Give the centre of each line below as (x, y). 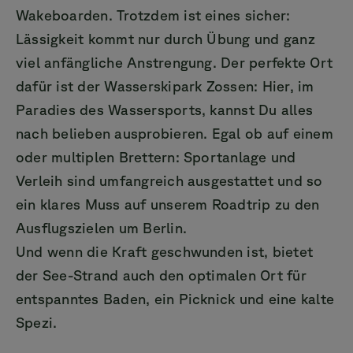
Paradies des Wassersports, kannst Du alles (165, 109)
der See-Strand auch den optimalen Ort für (161, 275)
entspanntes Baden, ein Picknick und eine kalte (175, 298)
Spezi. (37, 322)
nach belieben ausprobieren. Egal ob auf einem (175, 133)
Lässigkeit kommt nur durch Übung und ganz (165, 38)
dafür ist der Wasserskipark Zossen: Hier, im (165, 85)
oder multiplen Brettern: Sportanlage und (156, 156)
